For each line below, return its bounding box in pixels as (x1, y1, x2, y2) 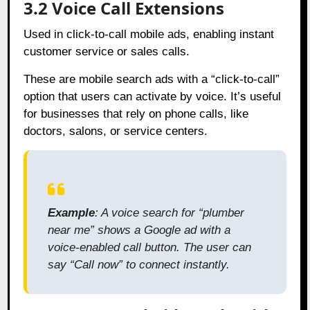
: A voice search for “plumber (95, 206, 245, 219)
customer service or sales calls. (24, 44, 190, 58)
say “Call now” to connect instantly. (48, 257, 230, 271)
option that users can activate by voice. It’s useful (24, 89, 282, 103)
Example (48, 206, 95, 219)
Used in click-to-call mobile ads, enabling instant (24, 27, 275, 41)
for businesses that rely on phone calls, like (24, 107, 249, 120)
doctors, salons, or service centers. (24, 124, 208, 138)
